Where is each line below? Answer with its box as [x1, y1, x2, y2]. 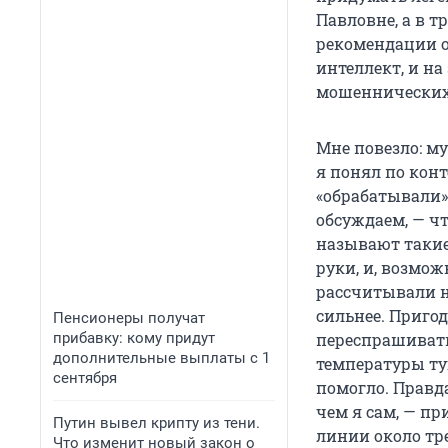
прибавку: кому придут [53, 329, 215, 347]
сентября [53, 369, 117, 387]
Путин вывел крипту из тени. [53, 414, 260, 432]
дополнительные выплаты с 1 [53, 349, 270, 367]
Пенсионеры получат [53, 309, 205, 327]
